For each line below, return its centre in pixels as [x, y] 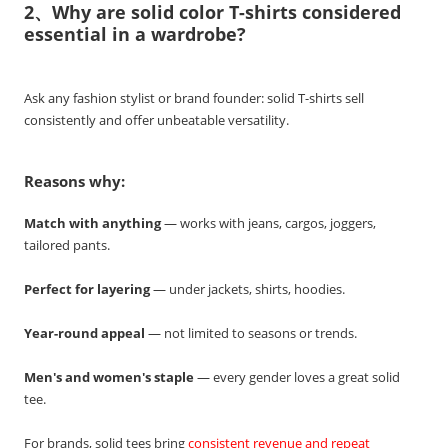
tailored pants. [67, 245]
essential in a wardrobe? [135, 34]
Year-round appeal [85, 333]
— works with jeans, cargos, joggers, [269, 223]
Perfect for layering [87, 289]
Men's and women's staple [109, 377]
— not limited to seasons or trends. [251, 333]
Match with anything [93, 223]
